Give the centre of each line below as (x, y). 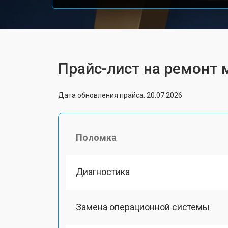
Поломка (96, 137)
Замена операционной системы (143, 207)
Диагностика (103, 172)
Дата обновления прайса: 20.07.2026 (120, 95)
